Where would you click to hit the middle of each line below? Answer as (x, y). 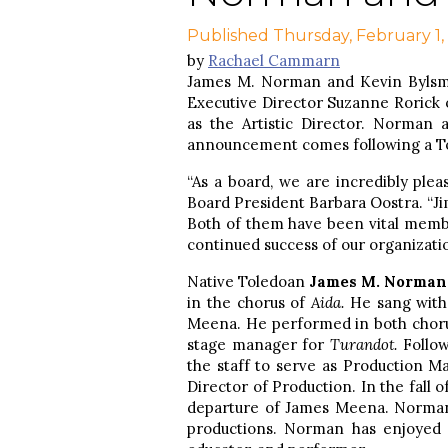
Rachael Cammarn (274, 60)
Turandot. (366, 344)
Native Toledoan (248, 281)
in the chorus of (249, 302)
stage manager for (258, 344)
